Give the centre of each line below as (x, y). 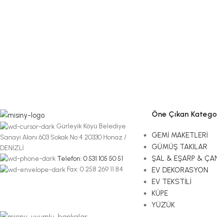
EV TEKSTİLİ (171, 182)
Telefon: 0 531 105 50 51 (90, 158)
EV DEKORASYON (180, 170)
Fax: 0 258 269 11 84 (95, 170)
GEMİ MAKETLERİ (179, 135)
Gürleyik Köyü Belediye (91, 126)
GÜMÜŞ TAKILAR (179, 147)
